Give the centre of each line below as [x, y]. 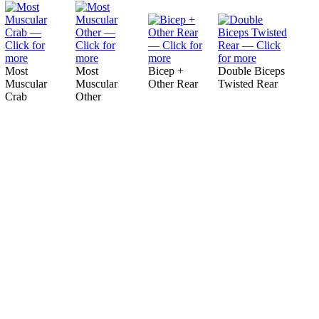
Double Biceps [251, 71]
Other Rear [173, 84]
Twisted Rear [248, 84]
